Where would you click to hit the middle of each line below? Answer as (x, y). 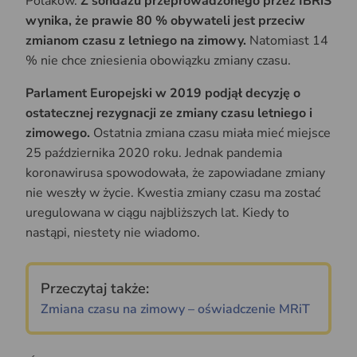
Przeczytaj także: (95, 289)
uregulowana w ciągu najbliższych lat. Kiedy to (157, 213)
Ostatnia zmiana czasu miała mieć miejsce (210, 133)
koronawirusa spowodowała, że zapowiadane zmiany (175, 173)
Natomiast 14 (287, 41)
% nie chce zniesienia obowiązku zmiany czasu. (158, 61)
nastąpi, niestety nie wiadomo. (113, 233)
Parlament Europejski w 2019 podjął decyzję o (163, 94)
